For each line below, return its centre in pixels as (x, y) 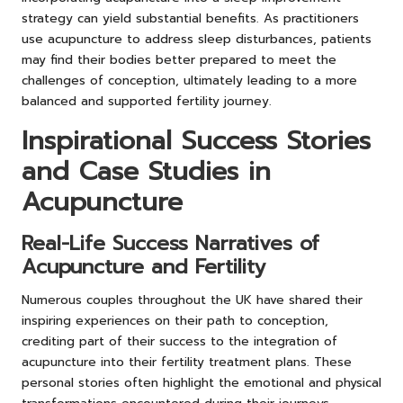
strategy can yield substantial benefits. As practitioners (190, 18)
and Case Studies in (146, 171)
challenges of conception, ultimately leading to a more (189, 80)
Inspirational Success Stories (196, 140)
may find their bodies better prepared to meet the (179, 59)
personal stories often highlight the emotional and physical (201, 382)
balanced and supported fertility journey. (147, 101)
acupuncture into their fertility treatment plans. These (187, 362)
